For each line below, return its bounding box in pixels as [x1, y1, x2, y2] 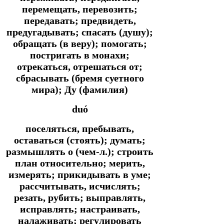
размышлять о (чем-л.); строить [6, 145, 153, 157]
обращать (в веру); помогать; [12, 37, 147, 49]
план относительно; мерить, [14, 157, 145, 168]
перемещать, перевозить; [22, 3, 137, 14]
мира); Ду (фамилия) [31, 83, 128, 95]
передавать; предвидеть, [23, 14, 136, 26]
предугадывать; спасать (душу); [6, 26, 153, 37]
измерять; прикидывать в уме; [8, 168, 151, 180]
